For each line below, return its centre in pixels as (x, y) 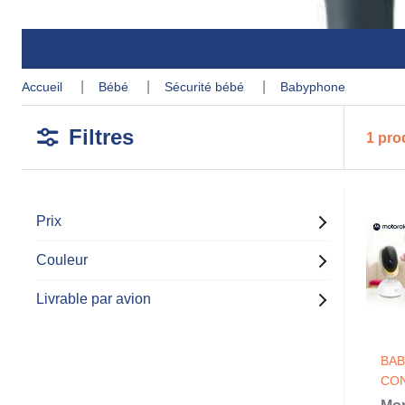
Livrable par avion (94, 299)
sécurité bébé (210, 87)
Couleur (62, 260)
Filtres (101, 137)
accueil (48, 87)
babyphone (317, 87)
